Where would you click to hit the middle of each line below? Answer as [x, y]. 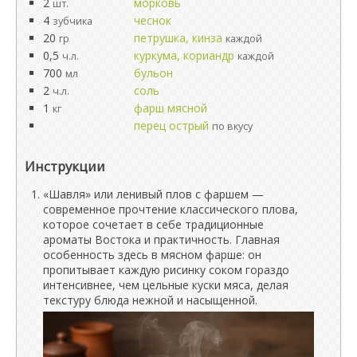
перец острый [171, 125]
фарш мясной [171, 108]
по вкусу [232, 126]
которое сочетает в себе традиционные [153, 224]
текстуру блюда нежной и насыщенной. [150, 300]
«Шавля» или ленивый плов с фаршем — [153, 194]
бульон [153, 73]
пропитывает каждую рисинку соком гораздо [166, 269]
